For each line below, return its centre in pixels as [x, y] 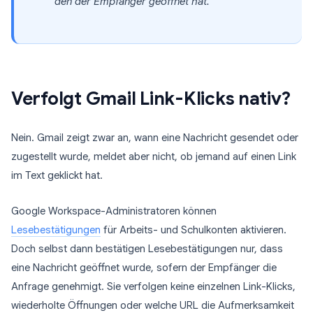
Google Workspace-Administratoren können [114, 211]
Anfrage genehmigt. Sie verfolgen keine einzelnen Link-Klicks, [153, 286]
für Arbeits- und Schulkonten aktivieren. [194, 230]
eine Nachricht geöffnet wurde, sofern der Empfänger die [144, 268]
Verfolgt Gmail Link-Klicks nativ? [151, 99]
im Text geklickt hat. [57, 175]
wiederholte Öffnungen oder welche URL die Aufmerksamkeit [153, 305]
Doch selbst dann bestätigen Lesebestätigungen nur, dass [147, 249]
